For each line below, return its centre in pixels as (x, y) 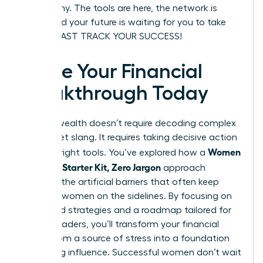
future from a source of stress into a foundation (126, 239)
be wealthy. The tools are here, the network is (119, 9)
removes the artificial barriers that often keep (120, 182)
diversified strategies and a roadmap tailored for (127, 210)
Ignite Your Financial (112, 72)
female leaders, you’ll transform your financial (120, 225)
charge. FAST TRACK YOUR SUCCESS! (102, 37)
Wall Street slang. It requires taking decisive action (129, 138)
